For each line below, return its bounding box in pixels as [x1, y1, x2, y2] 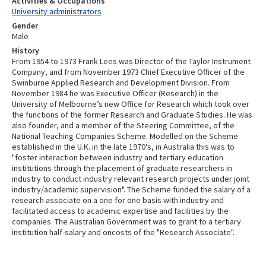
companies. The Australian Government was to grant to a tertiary [12, 216, 241, 227]
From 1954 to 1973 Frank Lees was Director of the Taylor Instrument [12, 56, 251, 66]
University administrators [12, 6, 102, 17]
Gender [12, 20, 38, 31]
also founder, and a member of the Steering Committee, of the [12, 120, 235, 131]
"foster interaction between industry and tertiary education [12, 152, 223, 163]
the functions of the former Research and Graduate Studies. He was [12, 109, 252, 120]
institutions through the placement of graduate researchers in [12, 163, 232, 173]
